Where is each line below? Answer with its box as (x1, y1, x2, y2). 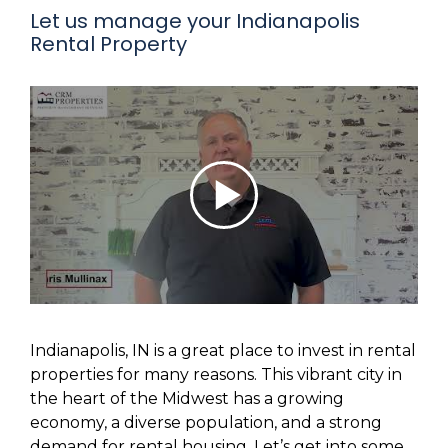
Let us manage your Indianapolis (30, 7, 360, 35)
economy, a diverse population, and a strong (30, 413, 382, 433)
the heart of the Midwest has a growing (30, 389, 344, 409)
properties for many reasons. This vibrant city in (30, 365, 402, 385)
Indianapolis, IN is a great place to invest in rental (30, 341, 416, 361)
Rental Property (30, 30, 187, 58)
